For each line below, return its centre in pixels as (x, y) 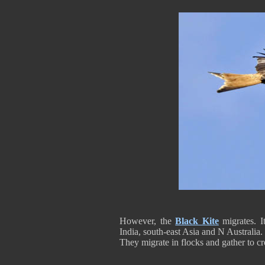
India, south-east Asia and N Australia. (191, 232)
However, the (148, 221)
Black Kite (197, 221)
